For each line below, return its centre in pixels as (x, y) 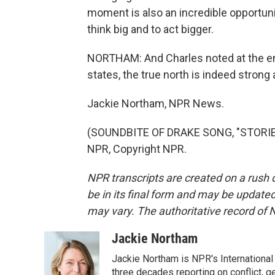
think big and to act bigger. (150, 29)
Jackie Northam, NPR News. (156, 103)
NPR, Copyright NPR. (137, 149)
